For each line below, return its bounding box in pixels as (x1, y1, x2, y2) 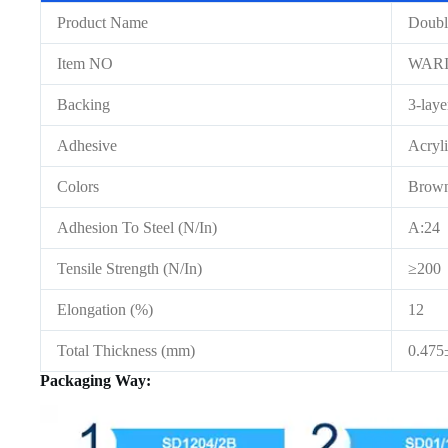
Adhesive (57, 137, 117, 155)
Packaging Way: (40, 372, 151, 390)
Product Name (57, 14, 148, 32)
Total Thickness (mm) (57, 342, 195, 360)
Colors (57, 178, 99, 196)
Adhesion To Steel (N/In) (57, 219, 217, 237)
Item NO (57, 55, 113, 73)
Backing (57, 96, 110, 114)
